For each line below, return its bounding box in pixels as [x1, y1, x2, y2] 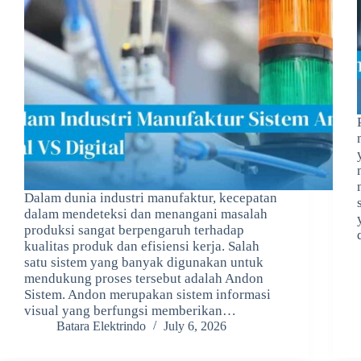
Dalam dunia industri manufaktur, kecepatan [24, 190, 277, 206]
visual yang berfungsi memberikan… [24, 303, 236, 319]
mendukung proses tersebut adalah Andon [24, 271, 263, 287]
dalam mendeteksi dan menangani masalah [24, 206, 268, 222]
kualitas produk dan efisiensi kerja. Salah [24, 239, 259, 255]
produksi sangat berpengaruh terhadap [24, 222, 244, 239]
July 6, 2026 [164, 319, 226, 334]
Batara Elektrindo [56, 319, 146, 334]
